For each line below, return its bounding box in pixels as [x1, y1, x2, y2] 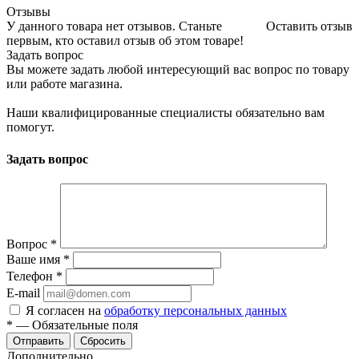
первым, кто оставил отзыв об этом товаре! [6, 34, 244, 48]
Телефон [6, 268, 56, 283]
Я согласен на [26, 303, 104, 317]
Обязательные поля [32, 317, 138, 332]
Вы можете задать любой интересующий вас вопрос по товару [6, 63, 349, 77]
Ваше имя [6, 252, 63, 266]
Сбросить [80, 334, 126, 347]
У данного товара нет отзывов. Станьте [6, 19, 222, 34]
